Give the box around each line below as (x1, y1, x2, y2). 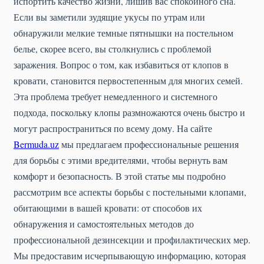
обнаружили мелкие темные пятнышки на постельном (14, 27, 233, 39)
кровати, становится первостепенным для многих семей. (14, 74, 243, 87)
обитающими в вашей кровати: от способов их (14, 202, 202, 214)
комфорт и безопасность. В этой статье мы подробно (14, 170, 226, 182)
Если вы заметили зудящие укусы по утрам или (14, 11, 205, 23)
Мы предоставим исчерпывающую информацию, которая (14, 249, 246, 262)
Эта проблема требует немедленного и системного (14, 90, 217, 103)
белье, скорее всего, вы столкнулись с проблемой (14, 42, 212, 55)
